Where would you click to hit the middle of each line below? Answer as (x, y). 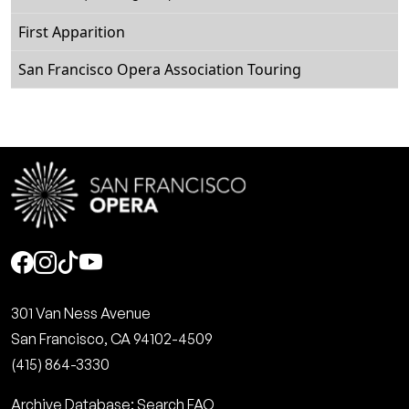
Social (53, 262)
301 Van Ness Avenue (81, 313)
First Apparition (72, 32)
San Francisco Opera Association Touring (160, 69)
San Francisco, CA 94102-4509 (112, 339)
